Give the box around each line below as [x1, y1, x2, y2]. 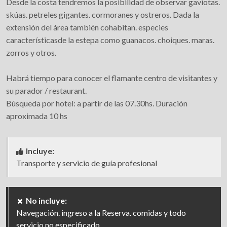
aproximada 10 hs [6, 111, 67, 121]
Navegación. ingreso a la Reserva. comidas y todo [16, 208, 186, 217]
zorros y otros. [6, 48, 56, 57]
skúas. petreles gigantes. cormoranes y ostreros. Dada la [6, 10, 199, 19]
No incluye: [26, 196, 67, 205]
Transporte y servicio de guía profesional [16, 158, 157, 168]
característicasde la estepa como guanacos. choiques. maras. [6, 35, 214, 45]
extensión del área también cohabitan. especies [6, 22, 168, 32]
